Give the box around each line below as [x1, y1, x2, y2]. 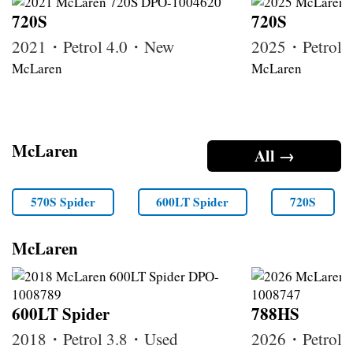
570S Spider [30, 193, 95, 211]
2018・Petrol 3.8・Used [12, 328, 178, 351]
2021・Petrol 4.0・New [12, 35, 174, 58]
